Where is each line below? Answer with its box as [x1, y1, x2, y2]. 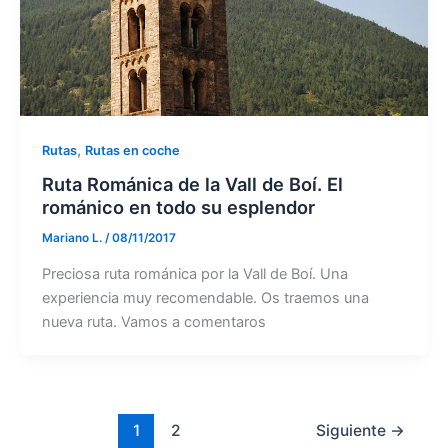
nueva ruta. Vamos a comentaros [41, 312, 266, 331]
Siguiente [315, 420, 390, 440]
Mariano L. [41, 231, 105, 246]
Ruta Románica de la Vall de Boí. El [41, 173, 343, 196]
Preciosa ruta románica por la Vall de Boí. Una [41, 264, 348, 283]
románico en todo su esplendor [41, 196, 315, 219]
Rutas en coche [84, 142, 180, 158]
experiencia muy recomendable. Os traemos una [41, 288, 369, 307]
